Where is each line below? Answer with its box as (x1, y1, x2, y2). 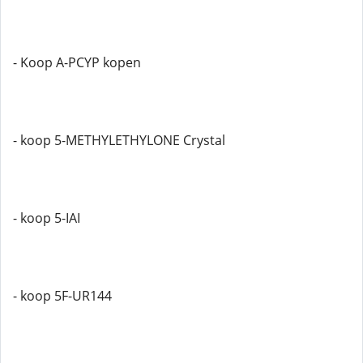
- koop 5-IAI (13, 209, 80, 227)
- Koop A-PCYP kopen (13, 53, 141, 71)
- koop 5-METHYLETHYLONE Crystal (13, 131, 225, 149)
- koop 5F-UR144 (13, 287, 112, 305)
